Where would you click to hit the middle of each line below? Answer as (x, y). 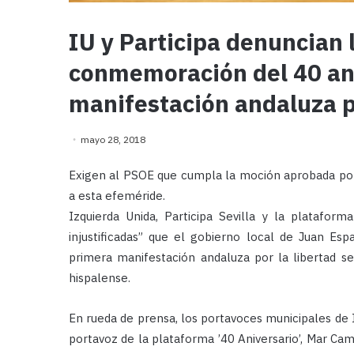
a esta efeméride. (117, 196)
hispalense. (100, 278)
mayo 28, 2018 (113, 140)
